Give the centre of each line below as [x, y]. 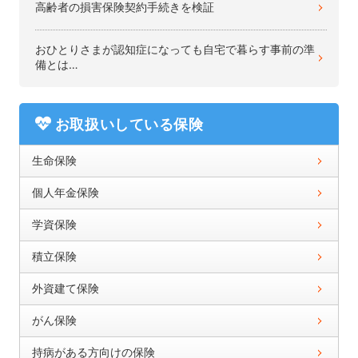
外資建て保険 [65, 288]
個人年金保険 [65, 192]
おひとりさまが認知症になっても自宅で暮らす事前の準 [175, 50]
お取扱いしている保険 [129, 125]
